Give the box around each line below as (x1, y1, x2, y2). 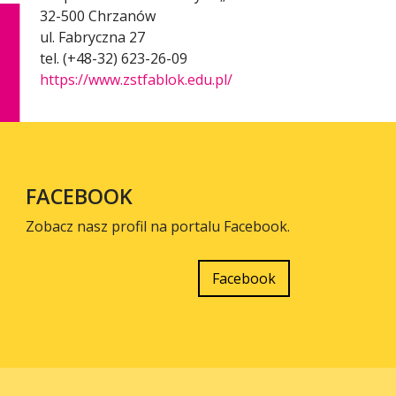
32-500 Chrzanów (40, 5, 156, 26)
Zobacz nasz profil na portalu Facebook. (26, 216, 290, 236)
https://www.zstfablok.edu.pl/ (40, 69, 232, 89)
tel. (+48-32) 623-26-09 (40, 48, 187, 68)
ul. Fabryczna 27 (40, 27, 145, 47)
